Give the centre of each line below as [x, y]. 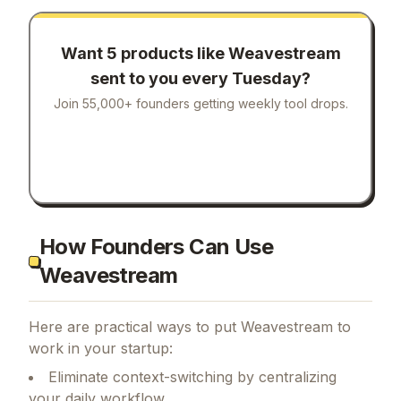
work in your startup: [101, 348]
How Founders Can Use [156, 246]
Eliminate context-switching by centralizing [192, 376]
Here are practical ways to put [135, 326]
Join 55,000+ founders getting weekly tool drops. [200, 104]
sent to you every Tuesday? [200, 79]
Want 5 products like [144, 54]
